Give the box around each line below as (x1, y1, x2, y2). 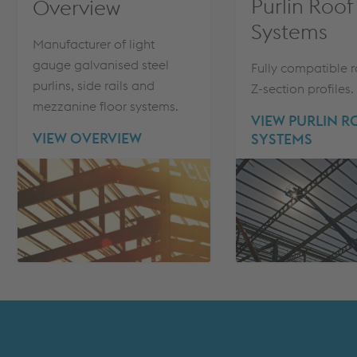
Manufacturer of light (33, 35, 155, 52)
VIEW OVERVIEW (33, 128, 143, 147)
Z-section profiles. (251, 80, 355, 97)
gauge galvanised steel (33, 56, 170, 73)
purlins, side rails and (33, 76, 155, 93)
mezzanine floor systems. (33, 97, 179, 114)
